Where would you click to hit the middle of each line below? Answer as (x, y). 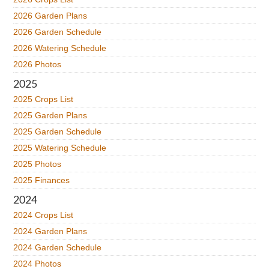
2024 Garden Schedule (58, 247)
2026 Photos (38, 64)
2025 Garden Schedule (58, 131)
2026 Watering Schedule (60, 48)
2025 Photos (38, 164)
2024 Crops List (44, 215)
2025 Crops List (44, 99)
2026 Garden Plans (50, 16)
